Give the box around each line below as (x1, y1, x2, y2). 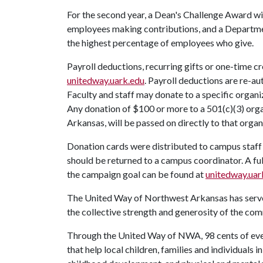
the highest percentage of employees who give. (67, 37, 254, 48)
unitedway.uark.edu (67, 75, 144, 86)
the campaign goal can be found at (67, 168, 205, 180)
